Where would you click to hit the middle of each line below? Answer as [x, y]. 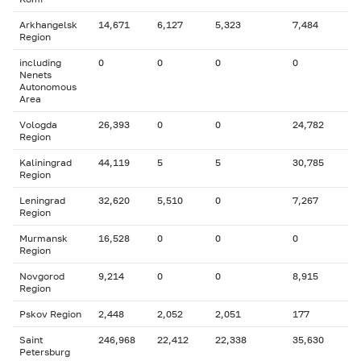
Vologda [38, 124]
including [40, 62]
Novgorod [42, 276]
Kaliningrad [46, 162]
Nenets [35, 75]
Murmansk [44, 238]
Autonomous [48, 87]
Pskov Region [50, 314]
